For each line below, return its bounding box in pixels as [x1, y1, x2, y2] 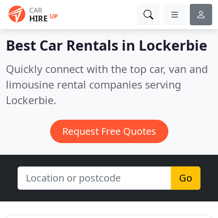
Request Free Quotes [62, 125, 156, 138]
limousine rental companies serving [6, 77, 181, 91]
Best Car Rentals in [6, 36, 139, 54]
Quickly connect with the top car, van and [6, 62, 208, 76]
